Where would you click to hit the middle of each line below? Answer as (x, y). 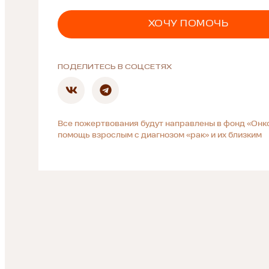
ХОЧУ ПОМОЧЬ (188, 24)
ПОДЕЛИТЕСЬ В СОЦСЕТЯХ (115, 67)
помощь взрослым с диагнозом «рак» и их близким (160, 135)
